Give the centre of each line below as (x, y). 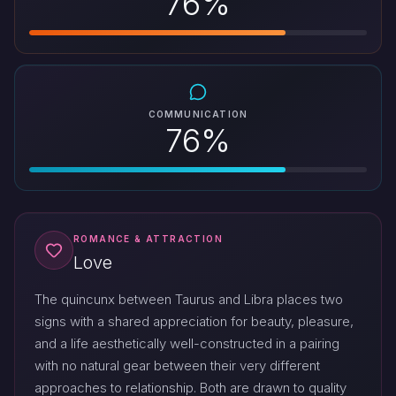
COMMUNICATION (198, 114)
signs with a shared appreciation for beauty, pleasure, (194, 322)
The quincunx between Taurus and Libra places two (189, 300)
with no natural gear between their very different (177, 366)
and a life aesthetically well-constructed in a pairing (187, 344)
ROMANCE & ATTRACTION (148, 239)
